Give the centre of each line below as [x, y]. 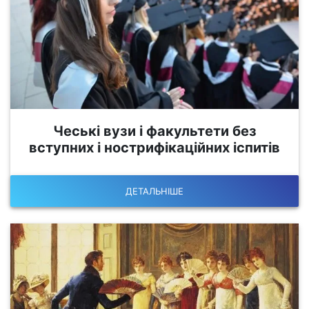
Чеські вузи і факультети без [154, 131]
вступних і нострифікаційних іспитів [154, 148]
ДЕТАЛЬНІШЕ [154, 191]
